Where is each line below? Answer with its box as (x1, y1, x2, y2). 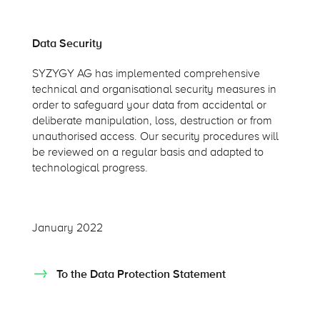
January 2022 (31, 221, 103, 236)
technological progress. (31, 161, 148, 176)
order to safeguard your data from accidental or (31, 98, 266, 113)
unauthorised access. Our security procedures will (31, 129, 279, 144)
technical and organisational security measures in (31, 82, 276, 97)
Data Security (31, 36, 102, 51)
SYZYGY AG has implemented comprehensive (31, 66, 260, 81)
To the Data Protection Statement (56, 266, 226, 281)
